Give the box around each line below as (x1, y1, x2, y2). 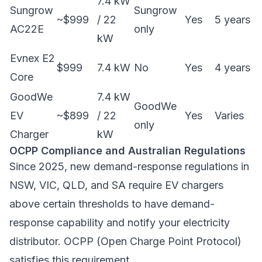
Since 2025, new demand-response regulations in (9, 160, 249, 173)
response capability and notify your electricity (9, 216, 230, 229)
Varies (215, 109, 244, 122)
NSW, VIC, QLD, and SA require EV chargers (9, 179, 223, 191)
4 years (215, 61, 250, 74)
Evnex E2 (10, 52, 55, 64)
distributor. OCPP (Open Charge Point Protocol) (9, 235, 242, 247)
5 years (215, 13, 250, 26)
